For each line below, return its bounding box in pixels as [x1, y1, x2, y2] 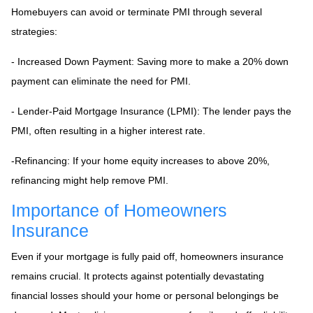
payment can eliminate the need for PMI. [11, 75, 191, 87]
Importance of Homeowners [11, 201, 227, 220]
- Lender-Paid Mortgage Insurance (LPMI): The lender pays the [11, 105, 291, 117]
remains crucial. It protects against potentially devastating [11, 270, 264, 282]
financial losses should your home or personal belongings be [11, 289, 279, 301]
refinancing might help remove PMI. [11, 174, 168, 186]
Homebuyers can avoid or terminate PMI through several [11, 6, 262, 17]
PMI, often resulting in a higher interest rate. [11, 124, 205, 136]
